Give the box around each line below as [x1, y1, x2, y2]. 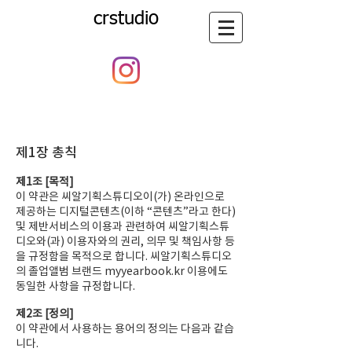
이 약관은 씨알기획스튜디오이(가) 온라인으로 [16, 189, 225, 203]
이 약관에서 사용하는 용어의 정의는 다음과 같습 [16, 321, 234, 335]
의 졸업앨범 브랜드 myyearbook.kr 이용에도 [16, 264, 228, 278]
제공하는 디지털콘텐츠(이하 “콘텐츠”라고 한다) [16, 204, 236, 218]
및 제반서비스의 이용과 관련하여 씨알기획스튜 [16, 219, 229, 233]
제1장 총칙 [16, 144, 77, 161]
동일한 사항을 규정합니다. [16, 279, 135, 293]
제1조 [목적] [16, 174, 74, 189]
